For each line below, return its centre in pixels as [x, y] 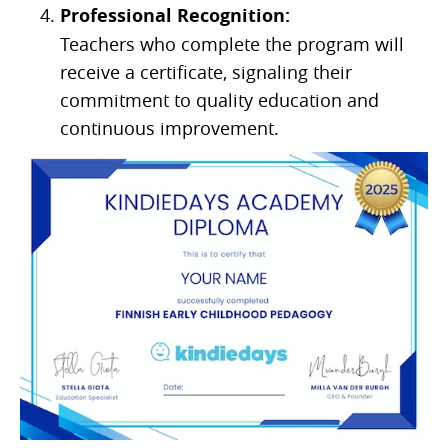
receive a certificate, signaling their [206, 72]
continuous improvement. [169, 128]
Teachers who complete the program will [232, 44]
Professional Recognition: [175, 15]
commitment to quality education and [219, 100]
